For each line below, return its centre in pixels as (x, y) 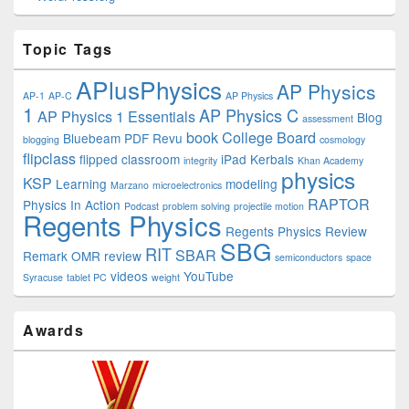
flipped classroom (130, 159)
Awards (54, 330)
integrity (200, 160)
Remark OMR (62, 256)
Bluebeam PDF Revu (123, 138)
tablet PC (87, 277)
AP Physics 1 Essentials (116, 116)
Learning (81, 184)
